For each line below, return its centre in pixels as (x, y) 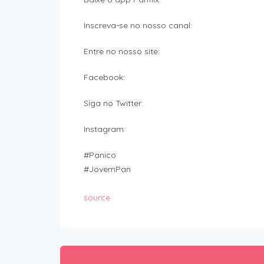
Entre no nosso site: (122, 52)
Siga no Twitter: (113, 103)
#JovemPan (107, 169)
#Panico (100, 155)
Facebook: (104, 77)
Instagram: (105, 129)
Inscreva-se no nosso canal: (138, 26)
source (97, 198)
